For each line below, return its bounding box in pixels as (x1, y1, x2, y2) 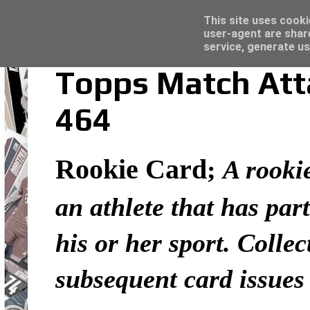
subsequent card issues (55, 264, 304, 294)
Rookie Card (55, 154, 207, 185)
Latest (22, 8, 60, 24)
